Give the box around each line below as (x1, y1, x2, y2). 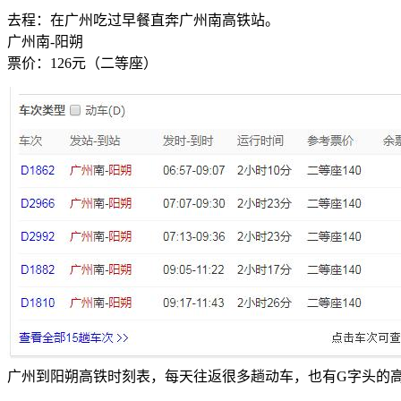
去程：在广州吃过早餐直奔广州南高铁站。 (7, 13, 279, 29)
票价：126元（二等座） (7, 55, 158, 72)
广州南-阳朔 (7, 34, 83, 50)
